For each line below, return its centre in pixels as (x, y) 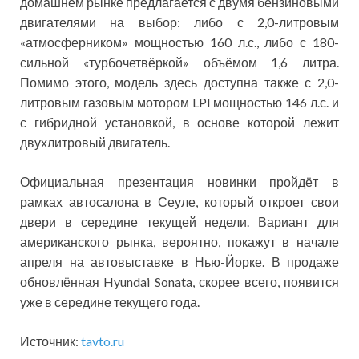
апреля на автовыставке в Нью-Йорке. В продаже (179, 262)
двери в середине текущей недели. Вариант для (179, 222)
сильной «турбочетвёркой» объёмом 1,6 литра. (179, 63)
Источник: (50, 341)
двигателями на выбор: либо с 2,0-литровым (179, 22)
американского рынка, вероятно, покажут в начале (179, 242)
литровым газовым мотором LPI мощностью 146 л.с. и (179, 103)
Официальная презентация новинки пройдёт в (179, 182)
